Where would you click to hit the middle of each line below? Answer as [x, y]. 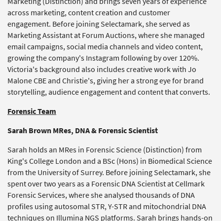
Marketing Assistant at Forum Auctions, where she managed [106, 35]
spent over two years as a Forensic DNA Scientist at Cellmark [106, 184]
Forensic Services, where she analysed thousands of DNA [101, 195]
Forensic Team [32, 111]
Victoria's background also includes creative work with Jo [102, 69]
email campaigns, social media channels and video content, [105, 47]
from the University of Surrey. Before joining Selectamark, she [109, 172]
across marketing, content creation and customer [89, 13]
